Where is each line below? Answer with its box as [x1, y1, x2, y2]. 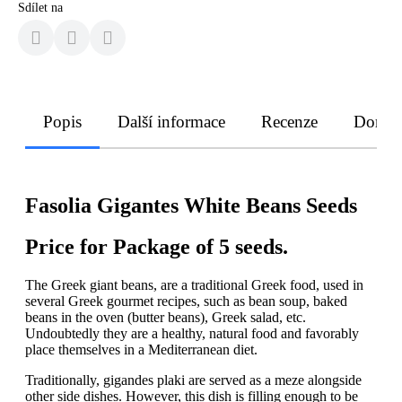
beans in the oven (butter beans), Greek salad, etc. [25, 310, 306, 326]
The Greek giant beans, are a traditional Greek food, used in [25, 277, 363, 293]
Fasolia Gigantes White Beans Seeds [25, 193, 357, 217]
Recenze [261, 111, 318, 131]
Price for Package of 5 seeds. [25, 235, 288, 259]
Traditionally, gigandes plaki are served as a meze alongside [25, 372, 362, 389]
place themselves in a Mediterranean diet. [25, 342, 258, 358]
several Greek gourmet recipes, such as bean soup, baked [25, 293, 347, 310]
